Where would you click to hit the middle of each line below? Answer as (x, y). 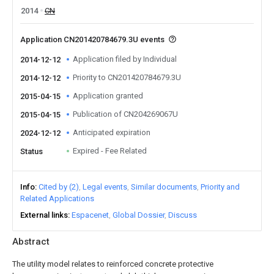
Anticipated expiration (112, 132)
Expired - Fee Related (110, 151)
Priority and (220, 187)
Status (31, 151)
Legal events (105, 187)
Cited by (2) (59, 187)
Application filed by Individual (125, 59)
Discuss (183, 215)
